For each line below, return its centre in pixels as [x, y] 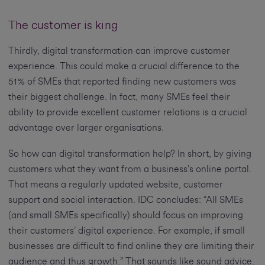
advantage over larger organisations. [86, 128]
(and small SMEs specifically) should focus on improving [125, 216]
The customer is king [63, 26]
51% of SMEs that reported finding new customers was [122, 82]
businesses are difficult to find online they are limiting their [131, 246]
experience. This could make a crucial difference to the [124, 67]
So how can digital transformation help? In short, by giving [130, 154]
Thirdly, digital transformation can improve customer [119, 51]
